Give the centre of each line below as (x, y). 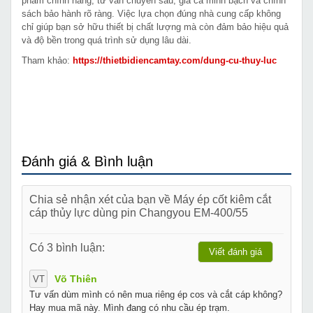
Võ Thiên (76, 278)
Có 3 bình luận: (67, 247)
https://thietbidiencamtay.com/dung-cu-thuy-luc (175, 60)
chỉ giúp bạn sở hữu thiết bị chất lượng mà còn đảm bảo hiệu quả (155, 27)
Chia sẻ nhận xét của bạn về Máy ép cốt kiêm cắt (150, 199)
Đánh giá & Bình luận (87, 161)
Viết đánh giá (235, 252)
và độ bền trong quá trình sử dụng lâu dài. (107, 40)
